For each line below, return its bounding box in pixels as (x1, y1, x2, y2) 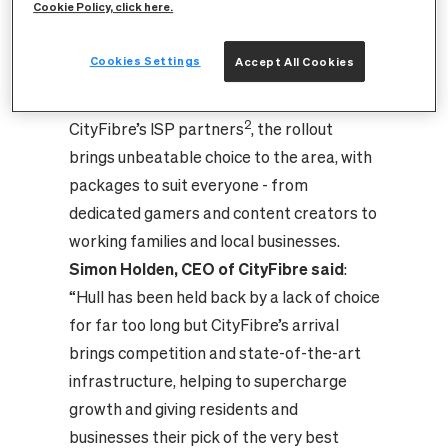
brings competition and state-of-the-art (68, 344, 361, 363)
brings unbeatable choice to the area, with (68, 148, 372, 167)
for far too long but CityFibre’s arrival (68, 316, 339, 335)
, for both (272, 64, 340, 83)
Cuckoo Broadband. (68, 36, 211, 55)
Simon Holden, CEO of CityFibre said (68, 260, 344, 279)
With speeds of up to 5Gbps (68, 64, 269, 83)
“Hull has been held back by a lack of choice (68, 288, 380, 307)
